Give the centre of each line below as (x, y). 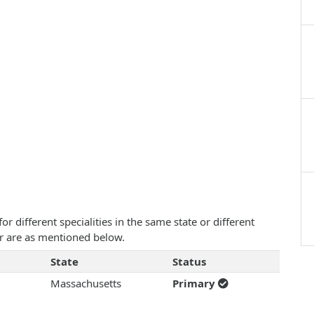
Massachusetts (86, 284)
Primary (195, 284)
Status (189, 262)
